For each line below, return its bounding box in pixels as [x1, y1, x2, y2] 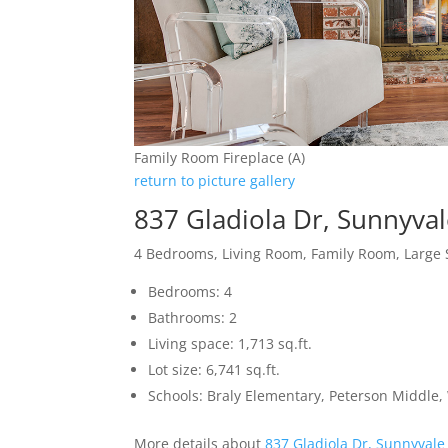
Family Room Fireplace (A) [134, 148, 306, 168]
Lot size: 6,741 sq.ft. [148, 360, 281, 380]
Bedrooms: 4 [148, 282, 233, 302]
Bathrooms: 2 [148, 308, 238, 328]
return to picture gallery [134, 171, 296, 191]
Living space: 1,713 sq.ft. [148, 334, 313, 354]
